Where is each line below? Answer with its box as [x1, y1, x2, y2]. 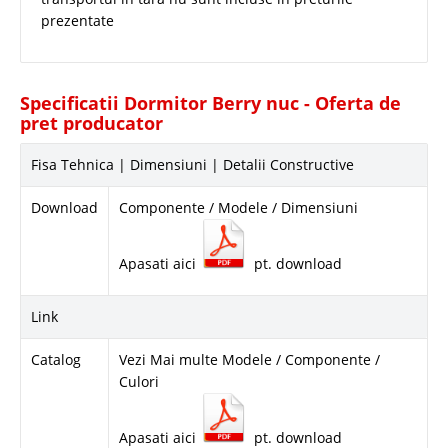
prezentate [41, 10, 114, 30]
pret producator [20, 110, 163, 135]
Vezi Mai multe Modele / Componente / [119, 349, 380, 369]
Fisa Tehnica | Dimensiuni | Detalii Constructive [31, 154, 354, 174]
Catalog [31, 349, 81, 369]
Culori [119, 371, 159, 391]
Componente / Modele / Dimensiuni [119, 197, 358, 217]
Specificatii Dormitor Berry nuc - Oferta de [20, 90, 401, 115]
